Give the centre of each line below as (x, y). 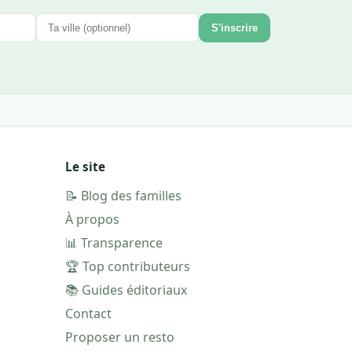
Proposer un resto (119, 337)
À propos (92, 219)
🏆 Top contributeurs (127, 266)
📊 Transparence (114, 242)
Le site (85, 166)
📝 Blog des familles (123, 195)
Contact (88, 313)
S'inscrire (235, 27)
